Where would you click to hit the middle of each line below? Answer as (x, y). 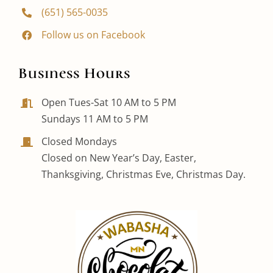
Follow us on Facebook (94, 35)
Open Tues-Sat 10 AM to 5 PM (109, 103)
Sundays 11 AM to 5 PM (95, 119)
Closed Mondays (80, 142)
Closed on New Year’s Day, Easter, (119, 158)
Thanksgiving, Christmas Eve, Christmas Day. (144, 175)
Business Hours (74, 73)
